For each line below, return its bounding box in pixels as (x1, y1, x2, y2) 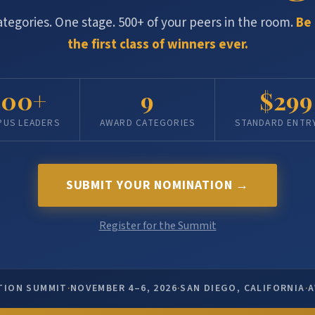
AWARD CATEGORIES (99, 116, 195, 130)
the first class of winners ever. (67, 35, 248, 55)
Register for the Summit (98, 218, 217, 234)
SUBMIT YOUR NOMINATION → (65, 176, 250, 195)
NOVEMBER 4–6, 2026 (70, 281, 178, 296)
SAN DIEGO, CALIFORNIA (180, 281, 305, 296)
